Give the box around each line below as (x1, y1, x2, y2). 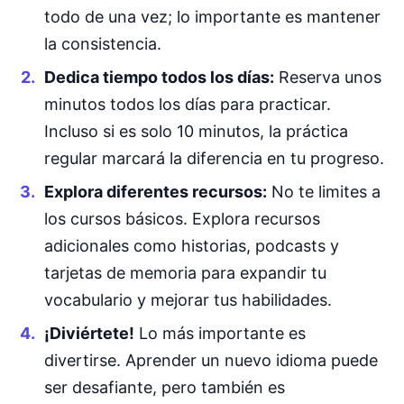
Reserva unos (273, 67, 381, 87)
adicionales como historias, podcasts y (43, 236, 339, 256)
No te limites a (266, 182, 381, 202)
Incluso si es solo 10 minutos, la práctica (43, 121, 348, 141)
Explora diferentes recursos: (43, 182, 267, 202)
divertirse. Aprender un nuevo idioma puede (43, 351, 378, 371)
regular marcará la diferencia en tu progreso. (43, 148, 384, 168)
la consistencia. (43, 33, 161, 53)
